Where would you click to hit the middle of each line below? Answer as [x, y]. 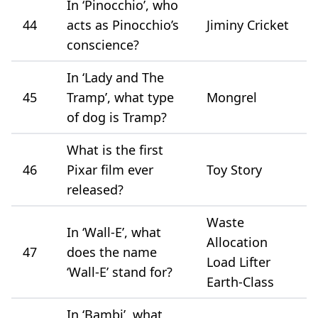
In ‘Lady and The [115, 77]
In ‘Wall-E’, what [114, 232]
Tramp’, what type [120, 97]
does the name [112, 252]
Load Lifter [238, 262]
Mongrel [232, 97]
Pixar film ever [110, 169]
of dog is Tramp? [117, 117]
